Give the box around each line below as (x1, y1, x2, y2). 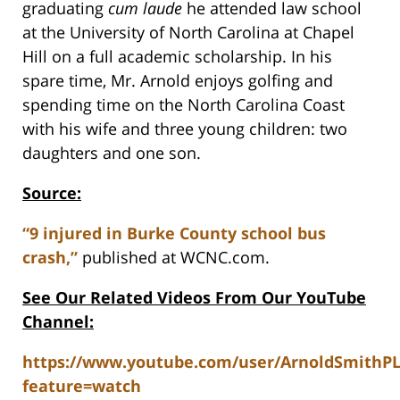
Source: (22, 182, 81, 204)
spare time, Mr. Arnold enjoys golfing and (22, 70, 333, 92)
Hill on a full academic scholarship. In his (22, 46, 332, 68)
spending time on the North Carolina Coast (22, 94, 345, 116)
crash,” (22, 246, 78, 269)
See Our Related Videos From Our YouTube (22, 287, 366, 309)
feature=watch (22, 375, 141, 397)
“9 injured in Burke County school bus (22, 222, 326, 245)
